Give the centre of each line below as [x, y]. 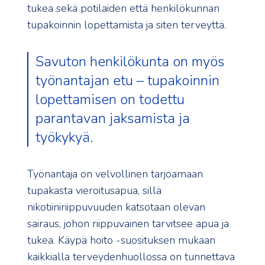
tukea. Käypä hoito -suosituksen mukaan [121, 240]
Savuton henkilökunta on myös [130, 62]
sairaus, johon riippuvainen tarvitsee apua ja [128, 224]
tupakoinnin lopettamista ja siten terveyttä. [127, 25]
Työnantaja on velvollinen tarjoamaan [115, 174]
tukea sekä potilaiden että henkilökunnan [123, 9]
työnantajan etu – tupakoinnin [127, 81]
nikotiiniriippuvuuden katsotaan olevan [116, 207]
